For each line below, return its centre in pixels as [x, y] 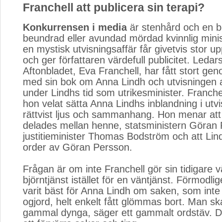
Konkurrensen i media [75, 27]
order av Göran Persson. [78, 147]
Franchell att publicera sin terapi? [114, 7]
